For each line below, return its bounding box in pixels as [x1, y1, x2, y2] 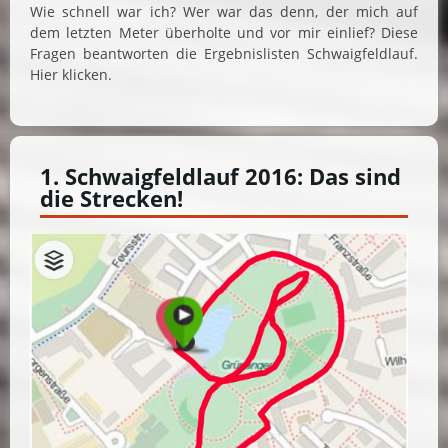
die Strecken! [40, 183, 183, 215]
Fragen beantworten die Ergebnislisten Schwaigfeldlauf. [30, 44, 418, 64]
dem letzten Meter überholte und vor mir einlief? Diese [30, 23, 418, 43]
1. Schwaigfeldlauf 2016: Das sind [40, 161, 401, 193]
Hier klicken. [30, 65, 112, 85]
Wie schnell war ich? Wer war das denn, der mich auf [30, 2, 418, 22]
